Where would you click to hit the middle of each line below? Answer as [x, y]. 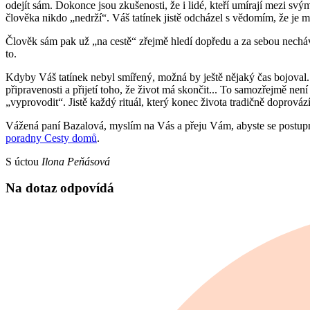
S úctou [24, 161]
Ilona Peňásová [76, 161]
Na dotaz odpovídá [60, 188]
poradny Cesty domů [51, 138]
